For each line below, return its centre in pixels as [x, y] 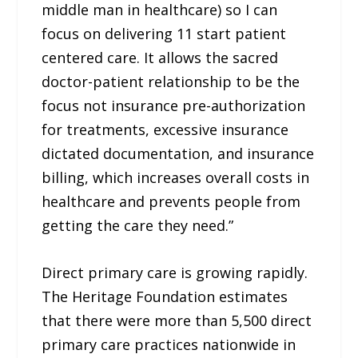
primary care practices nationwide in [169, 344]
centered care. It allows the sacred [160, 57]
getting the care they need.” [138, 225]
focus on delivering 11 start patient [164, 33]
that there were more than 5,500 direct [177, 320]
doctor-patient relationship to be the [171, 81]
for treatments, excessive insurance [165, 129]
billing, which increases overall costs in [176, 177]
